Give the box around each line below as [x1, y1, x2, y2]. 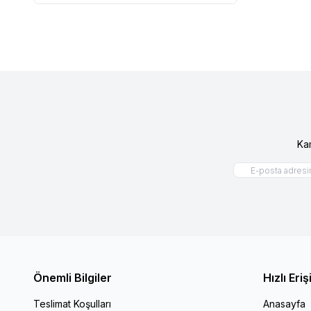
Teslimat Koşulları [33, 297, 111, 310]
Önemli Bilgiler [33, 270, 112, 285]
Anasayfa [262, 297, 305, 310]
